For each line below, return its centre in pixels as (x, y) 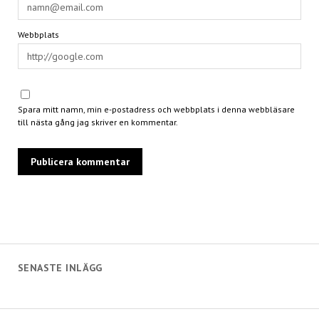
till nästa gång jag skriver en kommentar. (98, 122)
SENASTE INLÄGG (60, 268)
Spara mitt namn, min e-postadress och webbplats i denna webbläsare (156, 109)
